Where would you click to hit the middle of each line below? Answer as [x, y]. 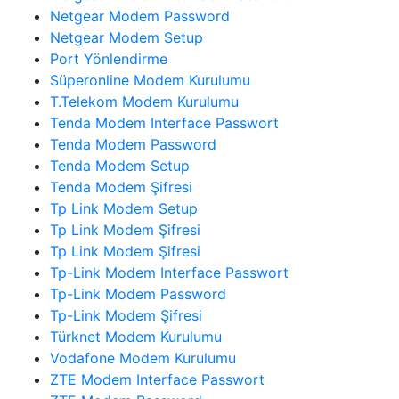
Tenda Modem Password [133, 144]
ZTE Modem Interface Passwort [157, 379]
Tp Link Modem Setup [124, 208]
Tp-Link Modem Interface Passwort [169, 272]
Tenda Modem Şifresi [121, 187]
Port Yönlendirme [109, 58]
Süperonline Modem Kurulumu [150, 80]
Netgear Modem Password [140, 16]
